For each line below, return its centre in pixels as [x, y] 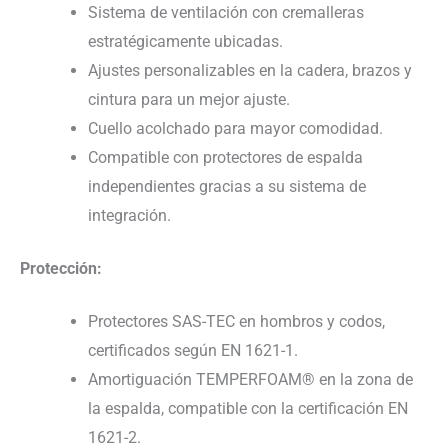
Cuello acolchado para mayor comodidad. [235, 129]
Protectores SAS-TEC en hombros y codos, [236, 322]
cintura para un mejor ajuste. [189, 100]
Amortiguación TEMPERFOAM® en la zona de [250, 380]
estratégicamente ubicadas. [185, 42]
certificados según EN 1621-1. [193, 351]
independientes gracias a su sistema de [227, 187]
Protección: [61, 269]
